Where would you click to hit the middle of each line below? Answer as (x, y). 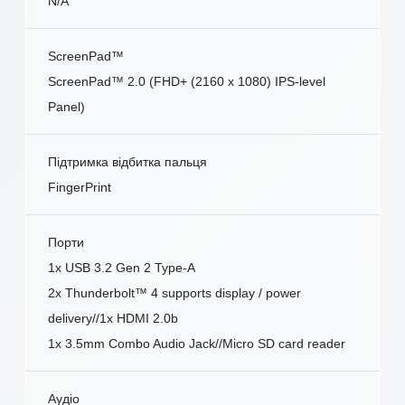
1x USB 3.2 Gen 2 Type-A (122, 268)
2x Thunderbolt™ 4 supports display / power (174, 293)
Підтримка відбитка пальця (127, 162)
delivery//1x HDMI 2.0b (113, 319)
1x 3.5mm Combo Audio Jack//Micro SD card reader (197, 344)
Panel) (66, 107)
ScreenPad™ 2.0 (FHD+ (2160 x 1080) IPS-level (187, 82)
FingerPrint (80, 188)
